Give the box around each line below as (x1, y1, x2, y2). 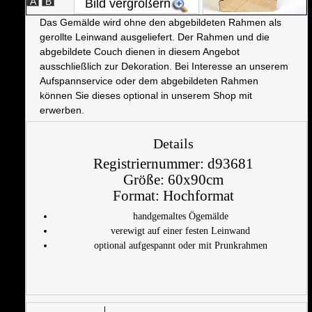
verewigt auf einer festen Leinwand (111, 225, 250, 236)
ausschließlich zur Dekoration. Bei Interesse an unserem (40, 60, 288, 72)
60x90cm (168, 171, 224, 188)
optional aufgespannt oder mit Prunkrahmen (93, 240, 267, 251)
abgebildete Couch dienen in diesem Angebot (40, 45, 240, 57)
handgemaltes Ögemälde (132, 210, 228, 221)
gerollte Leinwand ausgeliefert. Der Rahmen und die (40, 31, 270, 42)
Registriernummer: (93, 155, 208, 172)
